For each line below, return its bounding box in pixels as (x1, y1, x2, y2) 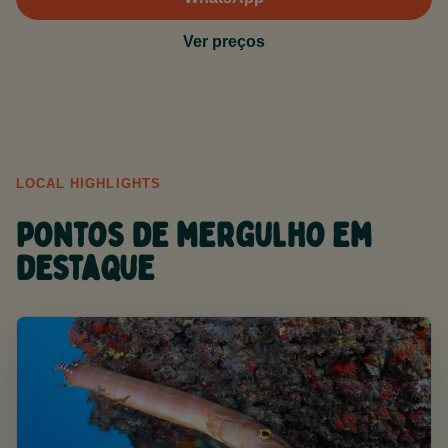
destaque (16, 246, 155, 293)
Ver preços (183, 33, 265, 51)
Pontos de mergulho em (16, 213, 372, 260)
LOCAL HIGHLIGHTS (16, 176, 161, 192)
